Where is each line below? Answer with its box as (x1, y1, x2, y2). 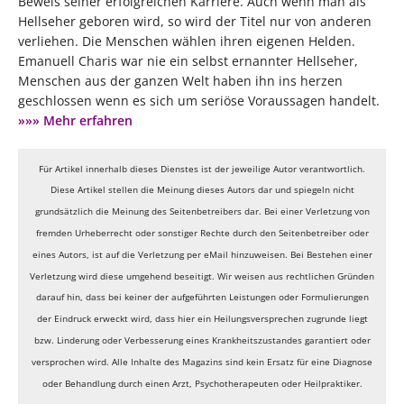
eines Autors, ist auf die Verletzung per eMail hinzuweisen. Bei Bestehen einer (32, 247, 372, 261)
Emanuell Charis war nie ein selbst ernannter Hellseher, (18, 51, 358, 69)
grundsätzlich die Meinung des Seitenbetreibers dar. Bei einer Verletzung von (34, 205, 370, 218)
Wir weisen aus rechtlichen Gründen (217, 269, 374, 282)
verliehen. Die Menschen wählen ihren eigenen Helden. (18, 32, 355, 50)
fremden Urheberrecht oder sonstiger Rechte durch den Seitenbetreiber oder (35, 225, 369, 239)
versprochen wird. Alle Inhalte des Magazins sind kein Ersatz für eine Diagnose (32, 354, 372, 368)
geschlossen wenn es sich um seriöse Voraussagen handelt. (18, 91, 380, 109)
